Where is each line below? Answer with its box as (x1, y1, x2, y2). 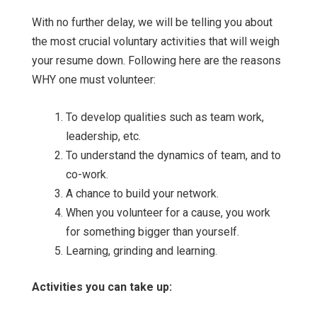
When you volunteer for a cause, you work (66, 206, 270, 220)
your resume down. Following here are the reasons (32, 54, 281, 68)
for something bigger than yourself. (66, 225, 239, 239)
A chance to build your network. (66, 187, 219, 201)
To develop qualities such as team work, (66, 110, 264, 125)
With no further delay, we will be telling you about (32, 16, 272, 30)
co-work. (66, 168, 108, 182)
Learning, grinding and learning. (66, 244, 217, 258)
